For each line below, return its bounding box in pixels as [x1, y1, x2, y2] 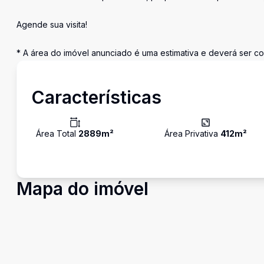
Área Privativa [164, 128, 221, 138]
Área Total [36, 128, 78, 138]
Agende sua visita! [16, 19, 87, 29]
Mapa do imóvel [16, 178, 148, 199]
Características [31, 87, 161, 108]
